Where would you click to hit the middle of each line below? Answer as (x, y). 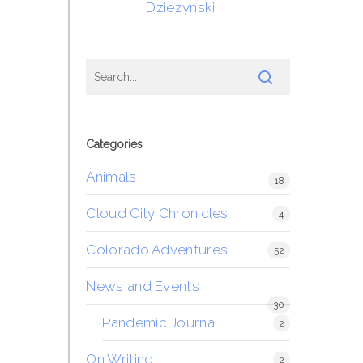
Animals (111, 177)
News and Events (143, 286)
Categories (115, 144)
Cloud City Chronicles (157, 213)
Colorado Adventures (157, 250)
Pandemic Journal (160, 322)
